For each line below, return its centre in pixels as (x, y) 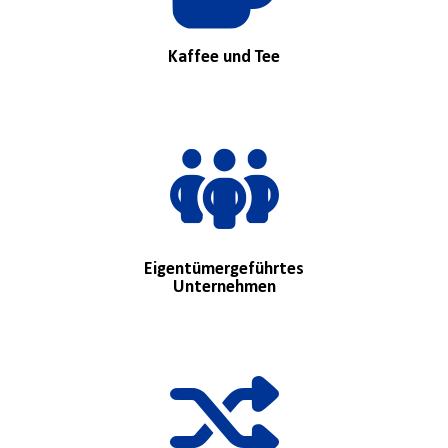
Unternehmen (224, 288)
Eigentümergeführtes (224, 270)
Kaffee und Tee (224, 58)
